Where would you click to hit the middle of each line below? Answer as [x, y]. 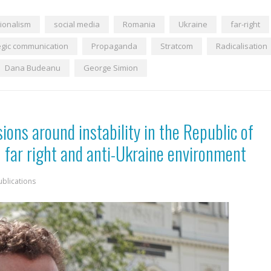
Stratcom [177, 46]
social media [77, 24]
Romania [139, 24]
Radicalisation [242, 46]
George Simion [111, 68]
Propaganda [114, 46]
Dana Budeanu [33, 68]
